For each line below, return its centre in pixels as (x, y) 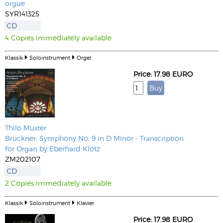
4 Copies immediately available (58, 38)
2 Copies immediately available (58, 183)
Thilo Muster (26, 128)
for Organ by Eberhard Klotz (53, 149)
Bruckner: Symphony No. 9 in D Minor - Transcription (94, 138)
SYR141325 (22, 14)
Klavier (85, 203)
